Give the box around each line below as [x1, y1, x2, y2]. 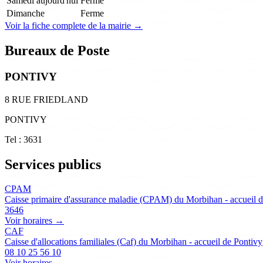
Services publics [5, 156, 101, 172]
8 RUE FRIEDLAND [5, 94, 88, 104]
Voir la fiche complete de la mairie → [5, 21, 143, 31]
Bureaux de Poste [5, 43, 110, 59]
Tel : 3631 [5, 134, 42, 144]
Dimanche [6, 8, 45, 19]
